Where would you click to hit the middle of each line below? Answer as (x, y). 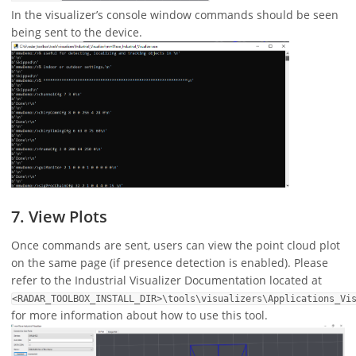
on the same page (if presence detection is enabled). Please (170, 262)
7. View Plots (59, 216)
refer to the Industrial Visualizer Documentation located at (166, 280)
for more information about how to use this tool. (139, 315)
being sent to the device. (77, 33)
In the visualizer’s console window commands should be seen (175, 15)
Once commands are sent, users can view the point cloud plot (176, 245)
